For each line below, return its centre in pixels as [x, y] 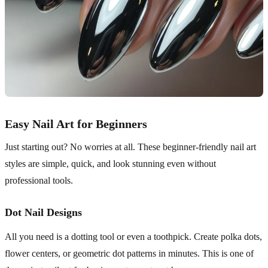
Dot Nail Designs [43, 213]
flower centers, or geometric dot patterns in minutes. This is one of [129, 254]
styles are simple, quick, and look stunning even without [110, 164]
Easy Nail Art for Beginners [76, 124]
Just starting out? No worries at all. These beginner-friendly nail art [130, 147]
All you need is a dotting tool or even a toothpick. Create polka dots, [133, 237]
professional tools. [39, 181]
